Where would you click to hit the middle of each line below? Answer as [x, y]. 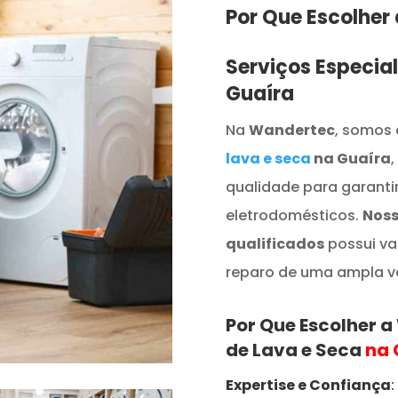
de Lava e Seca [295, 350]
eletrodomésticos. [294, 215]
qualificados [275, 243]
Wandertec [291, 130]
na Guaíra [350, 158]
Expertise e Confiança [308, 386]
